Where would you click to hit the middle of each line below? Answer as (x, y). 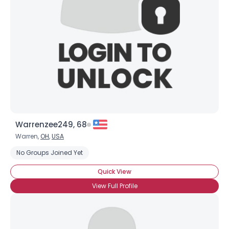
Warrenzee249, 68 (51, 124)
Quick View (114, 171)
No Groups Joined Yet (50, 153)
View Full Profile (114, 186)
